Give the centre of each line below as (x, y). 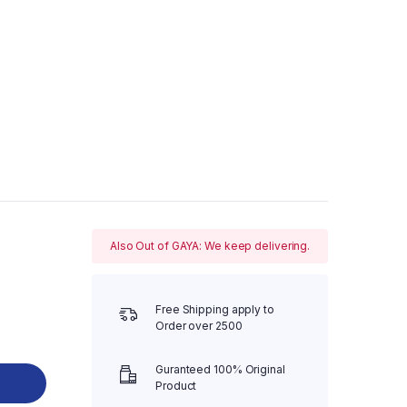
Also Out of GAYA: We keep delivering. (210, 245)
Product (176, 385)
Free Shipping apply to (215, 309)
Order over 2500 (199, 325)
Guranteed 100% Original (220, 369)
